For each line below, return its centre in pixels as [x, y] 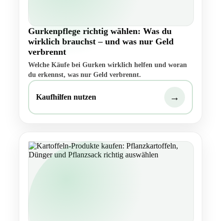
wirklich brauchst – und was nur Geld [101, 42]
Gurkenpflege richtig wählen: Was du [100, 31]
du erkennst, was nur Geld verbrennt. [85, 75]
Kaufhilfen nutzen [66, 97]
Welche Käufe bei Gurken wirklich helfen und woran [108, 65]
